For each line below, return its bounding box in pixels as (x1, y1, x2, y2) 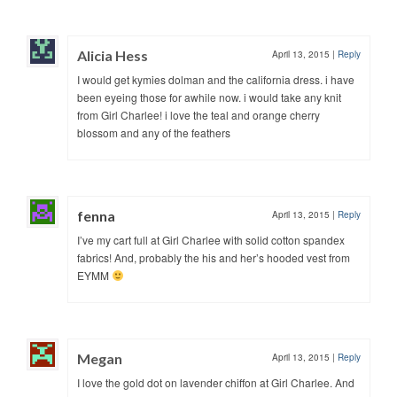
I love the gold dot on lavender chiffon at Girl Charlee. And (77, 374, 354, 390)
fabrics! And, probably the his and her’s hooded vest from (77, 249, 350, 265)
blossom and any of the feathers (77, 124, 230, 140)
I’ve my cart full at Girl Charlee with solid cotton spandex (77, 231, 345, 247)
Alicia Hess (77, 46, 148, 64)
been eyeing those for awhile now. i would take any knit (77, 89, 341, 105)
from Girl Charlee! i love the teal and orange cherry (77, 106, 320, 122)
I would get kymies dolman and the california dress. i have (77, 71, 354, 87)
